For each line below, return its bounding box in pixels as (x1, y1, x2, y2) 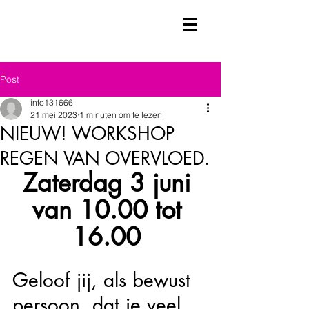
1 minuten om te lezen (79, 110, 162, 120)
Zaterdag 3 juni (23, 167, 198, 199)
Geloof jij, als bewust (12, 268, 197, 292)
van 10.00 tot (32, 194, 189, 226)
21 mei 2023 (30, 110, 77, 120)
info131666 (30, 97, 73, 108)
